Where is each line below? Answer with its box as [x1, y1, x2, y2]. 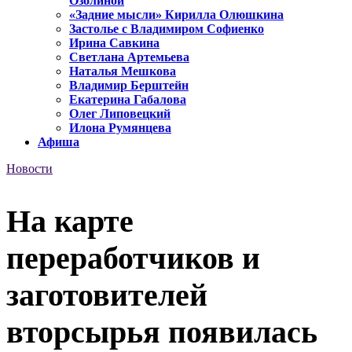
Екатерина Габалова [69, 93, 186, 107]
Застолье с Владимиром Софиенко [69, 22, 264, 36]
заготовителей [6, 277, 207, 313]
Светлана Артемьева [69, 50, 189, 64]
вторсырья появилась [6, 313, 317, 350]
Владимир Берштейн [69, 79, 189, 93]
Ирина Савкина [69, 36, 159, 50]
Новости [6, 162, 53, 176]
